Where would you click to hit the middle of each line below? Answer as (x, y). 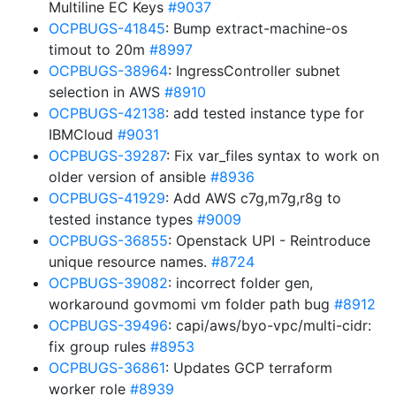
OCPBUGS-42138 (107, 113)
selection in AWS (107, 92)
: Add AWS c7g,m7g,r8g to (253, 198)
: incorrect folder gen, (240, 283)
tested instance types (123, 219)
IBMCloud (83, 134)
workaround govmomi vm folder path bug (191, 304)
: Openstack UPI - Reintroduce (269, 240)
